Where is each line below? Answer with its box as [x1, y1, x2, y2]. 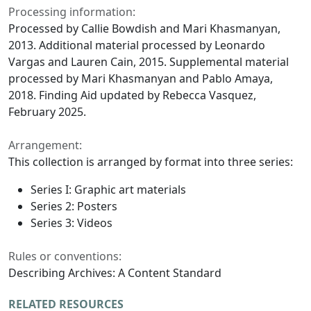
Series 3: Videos [31, 215, 112, 231]
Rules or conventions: [8, 249, 121, 264]
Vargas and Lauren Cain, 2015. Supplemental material [8, 54, 289, 70]
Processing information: [8, 4, 135, 20]
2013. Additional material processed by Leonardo [8, 37, 265, 53]
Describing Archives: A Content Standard [8, 265, 221, 281]
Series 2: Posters [31, 199, 117, 215]
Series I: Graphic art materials [31, 182, 186, 198]
